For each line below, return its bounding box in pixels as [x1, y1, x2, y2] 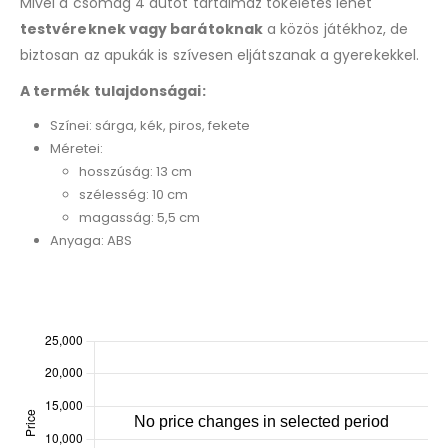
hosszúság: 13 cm [79, 162, 193, 182]
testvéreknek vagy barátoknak [20, 19, 263, 40]
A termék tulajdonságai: [20, 81, 206, 102]
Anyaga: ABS [49, 231, 132, 251]
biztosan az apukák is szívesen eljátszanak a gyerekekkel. [20, 45, 419, 66]
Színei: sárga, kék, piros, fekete [49, 116, 250, 136]
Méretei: [49, 139, 103, 159]
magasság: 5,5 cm [79, 208, 201, 228]
